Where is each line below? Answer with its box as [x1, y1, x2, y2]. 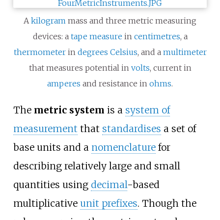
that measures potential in [28, 63, 131, 73]
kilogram [31, 16, 66, 26]
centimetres [134, 31, 180, 42]
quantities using [13, 179, 91, 191]
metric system [33, 104, 105, 116]
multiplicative [13, 197, 80, 210]
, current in [149, 63, 192, 73]
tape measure [70, 31, 122, 42]
